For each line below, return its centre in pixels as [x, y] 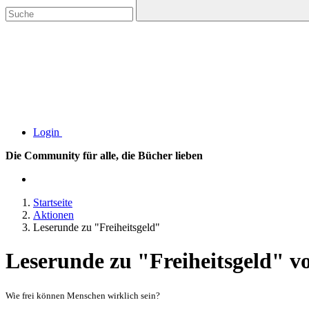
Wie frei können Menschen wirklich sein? [83, 295]
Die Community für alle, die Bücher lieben [104, 156]
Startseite [53, 202]
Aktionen [53, 215]
